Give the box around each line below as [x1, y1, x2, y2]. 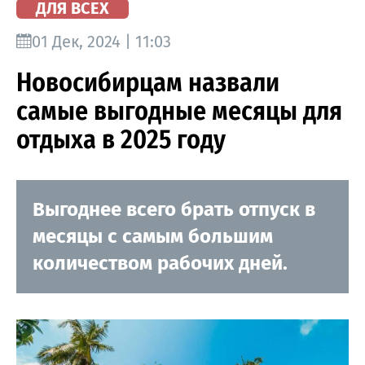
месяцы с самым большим [33, 224, 273, 248]
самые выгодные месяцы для [16, 95, 342, 126]
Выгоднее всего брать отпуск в [33, 197, 315, 221]
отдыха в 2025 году [16, 123, 226, 155]
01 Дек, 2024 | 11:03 [32, 31, 171, 51]
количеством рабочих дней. [33, 251, 288, 275]
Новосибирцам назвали [16, 66, 279, 98]
